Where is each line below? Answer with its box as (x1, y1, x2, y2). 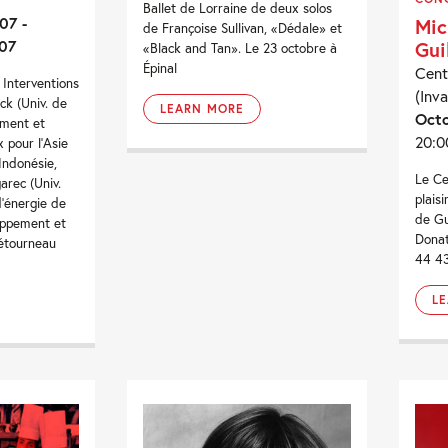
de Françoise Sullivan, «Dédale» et (143, 18, 343, 37)
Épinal (143, 58, 178, 77)
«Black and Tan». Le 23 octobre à (143, 38, 338, 57)
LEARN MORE (160, 100, 245, 116)
